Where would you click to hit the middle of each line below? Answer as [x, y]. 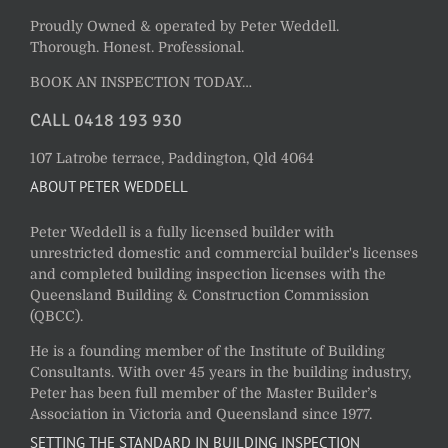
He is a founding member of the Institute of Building [207, 351]
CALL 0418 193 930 [106, 120]
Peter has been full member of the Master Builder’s [203, 393]
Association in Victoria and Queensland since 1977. [201, 414]
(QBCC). [56, 316]
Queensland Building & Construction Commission [199, 295]
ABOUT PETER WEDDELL [109, 187]
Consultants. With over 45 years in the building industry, [220, 372]
